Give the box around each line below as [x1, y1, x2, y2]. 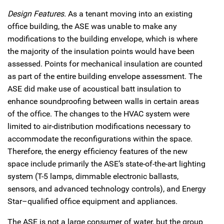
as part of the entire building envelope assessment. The [7, 71, 202, 81]
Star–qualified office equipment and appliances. [7, 196, 177, 206]
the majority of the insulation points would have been [7, 46, 194, 56]
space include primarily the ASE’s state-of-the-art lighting [7, 158, 205, 168]
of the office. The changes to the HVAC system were [7, 108, 189, 118]
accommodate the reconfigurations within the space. [7, 133, 192, 143]
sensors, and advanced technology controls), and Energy [7, 183, 206, 193]
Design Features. [7, 8, 66, 18]
